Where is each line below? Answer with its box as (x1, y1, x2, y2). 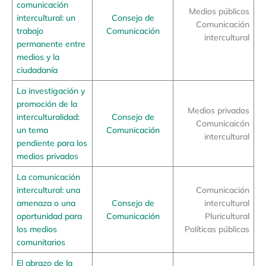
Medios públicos (189, 6, 250, 17)
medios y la (16, 52, 59, 62)
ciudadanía (16, 65, 58, 75)
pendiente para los (16, 138, 87, 148)
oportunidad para (16, 211, 82, 221)
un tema (16, 125, 48, 135)
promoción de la (16, 99, 77, 109)
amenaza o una (16, 198, 75, 208)
